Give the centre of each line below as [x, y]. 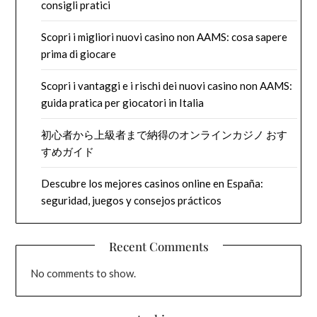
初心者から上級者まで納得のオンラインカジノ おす [165, 135]
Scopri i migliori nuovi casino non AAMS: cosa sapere [165, 37]
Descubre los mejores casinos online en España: [152, 184]
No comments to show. [83, 273]
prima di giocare [79, 54]
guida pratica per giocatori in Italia [123, 103]
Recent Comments [158, 247]
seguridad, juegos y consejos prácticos [132, 201]
